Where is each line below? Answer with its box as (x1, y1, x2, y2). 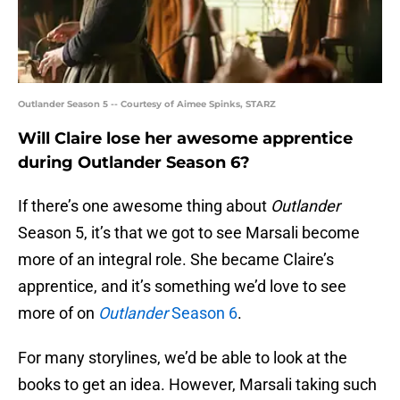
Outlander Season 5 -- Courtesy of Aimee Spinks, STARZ (18, 98, 276, 111)
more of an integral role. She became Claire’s (18, 250, 334, 270)
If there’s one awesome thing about (18, 196, 271, 216)
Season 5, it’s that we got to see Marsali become (18, 223, 360, 243)
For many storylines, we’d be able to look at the (18, 348, 347, 368)
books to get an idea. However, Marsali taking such (18, 375, 377, 395)
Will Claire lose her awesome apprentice (18, 129, 353, 149)
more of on (18, 304, 98, 323)
